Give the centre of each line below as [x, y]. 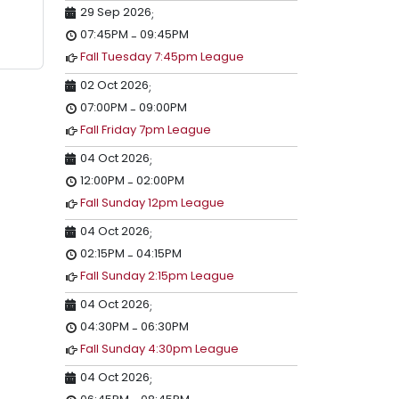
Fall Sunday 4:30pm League [159, 349]
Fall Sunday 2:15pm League [157, 276]
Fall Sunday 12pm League [152, 203]
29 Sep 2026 [116, 12]
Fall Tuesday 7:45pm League [162, 57]
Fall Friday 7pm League [146, 130]
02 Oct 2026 [114, 85]
